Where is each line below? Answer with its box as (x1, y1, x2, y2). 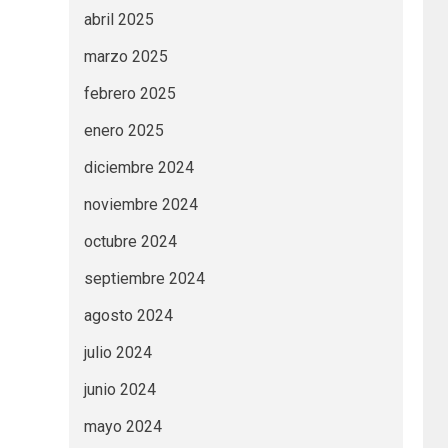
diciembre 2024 (83, 158, 194, 178)
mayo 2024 (83, 417, 162, 437)
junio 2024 (83, 380, 156, 400)
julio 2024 (83, 343, 152, 363)
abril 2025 (83, 10, 154, 30)
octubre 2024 (83, 232, 177, 252)
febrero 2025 (83, 84, 176, 104)
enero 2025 (83, 121, 164, 141)
